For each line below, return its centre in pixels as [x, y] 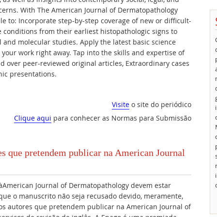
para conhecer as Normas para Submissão [121, 118]
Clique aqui [33, 118]
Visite [121, 104]
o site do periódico [160, 104]
